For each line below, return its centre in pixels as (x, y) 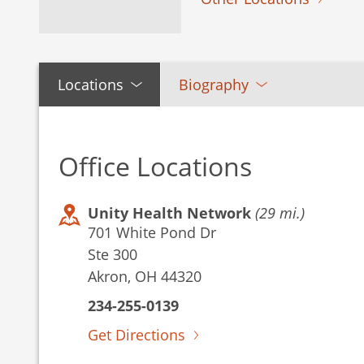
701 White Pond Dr (152, 232)
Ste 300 (113, 254)
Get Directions (136, 335)
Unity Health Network (171, 213)
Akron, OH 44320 (145, 276)
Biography (214, 84)
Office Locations (155, 166)
